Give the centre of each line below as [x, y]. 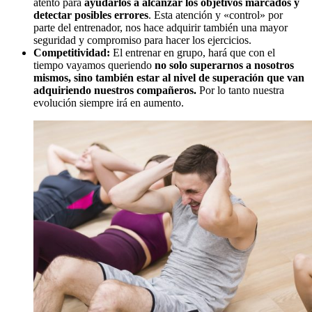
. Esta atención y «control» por [216, 15]
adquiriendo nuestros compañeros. [115, 91]
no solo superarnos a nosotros [224, 65]
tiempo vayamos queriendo [94, 65]
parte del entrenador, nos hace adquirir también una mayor [161, 28]
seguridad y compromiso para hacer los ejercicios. [142, 40]
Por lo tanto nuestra [240, 91]
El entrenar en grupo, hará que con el [194, 53]
